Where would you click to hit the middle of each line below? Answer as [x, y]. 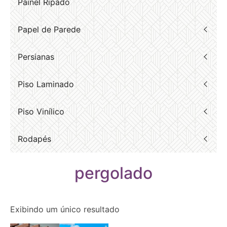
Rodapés [34, 139]
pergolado [113, 173]
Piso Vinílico [41, 111]
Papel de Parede [49, 29]
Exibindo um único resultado [65, 210]
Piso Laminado [46, 84]
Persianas [36, 57]
